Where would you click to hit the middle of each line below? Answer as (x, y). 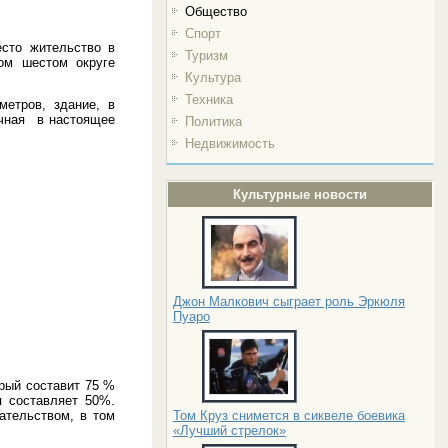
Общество (215, 11)
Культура (212, 77)
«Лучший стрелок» (229, 430)
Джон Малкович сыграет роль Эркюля (288, 301)
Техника (208, 99)
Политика (213, 121)
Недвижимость (229, 143)
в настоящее (76, 119)
